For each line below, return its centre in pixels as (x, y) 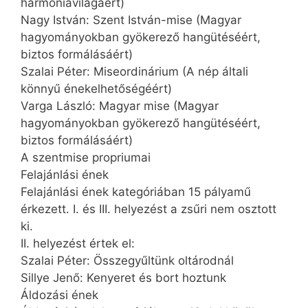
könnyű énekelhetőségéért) (96, 88)
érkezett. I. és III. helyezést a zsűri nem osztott (148, 209)
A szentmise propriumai (86, 157)
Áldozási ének (59, 295)
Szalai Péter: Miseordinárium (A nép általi (134, 71)
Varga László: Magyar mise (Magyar (120, 106)
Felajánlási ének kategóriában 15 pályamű (136, 191)
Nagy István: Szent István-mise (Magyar (131, 20)
